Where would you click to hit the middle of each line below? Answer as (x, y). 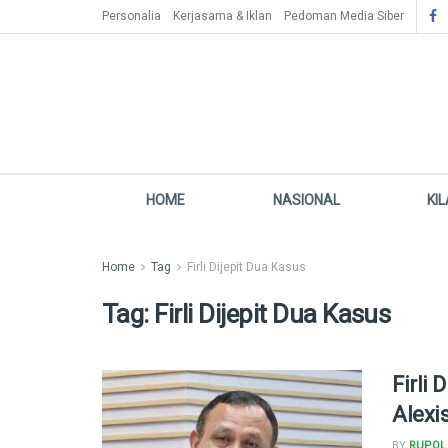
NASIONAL (306, 200)
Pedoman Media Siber (344, 16)
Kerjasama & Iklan (222, 16)
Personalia (131, 16)
